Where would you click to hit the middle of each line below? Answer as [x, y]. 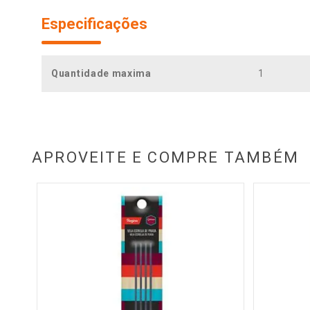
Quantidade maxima [101, 74]
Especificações [94, 24]
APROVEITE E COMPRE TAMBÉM [165, 158]
